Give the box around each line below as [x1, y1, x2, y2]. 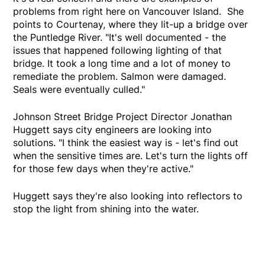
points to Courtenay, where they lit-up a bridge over [13, 18, 248, 31]
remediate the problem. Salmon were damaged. [13, 70, 227, 83]
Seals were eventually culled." [13, 83, 146, 96]
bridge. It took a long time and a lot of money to [13, 57, 231, 70]
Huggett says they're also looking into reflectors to [13, 190, 243, 202]
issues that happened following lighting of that [13, 44, 222, 57]
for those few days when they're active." [13, 163, 194, 175]
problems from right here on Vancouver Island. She [13, 5, 244, 18]
